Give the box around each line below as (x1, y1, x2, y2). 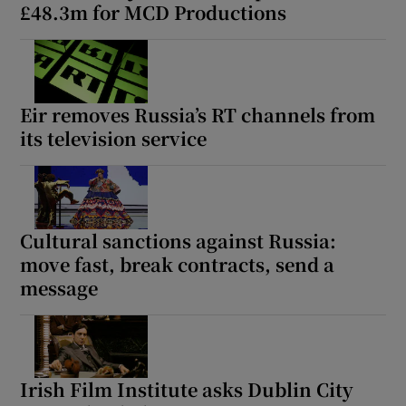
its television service (20, 124, 208, 151)
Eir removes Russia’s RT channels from (20, 101, 376, 128)
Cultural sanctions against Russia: (20, 227, 337, 254)
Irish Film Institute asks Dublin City (20, 376, 354, 403)
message (20, 274, 99, 301)
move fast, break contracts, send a (20, 250, 335, 277)
